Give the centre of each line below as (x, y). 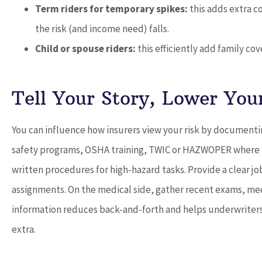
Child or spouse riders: (85, 49)
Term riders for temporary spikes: (112, 9)
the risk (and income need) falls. (102, 29)
